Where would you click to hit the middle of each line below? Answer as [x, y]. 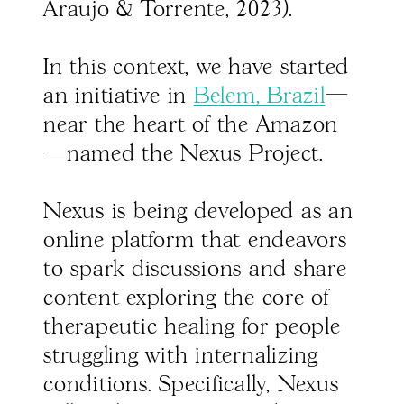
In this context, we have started [196, 68]
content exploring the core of [186, 299]
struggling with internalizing [181, 357]
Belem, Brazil [259, 97]
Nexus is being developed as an [198, 212]
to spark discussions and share [195, 270]
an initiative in [119, 97]
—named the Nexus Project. [184, 155]
